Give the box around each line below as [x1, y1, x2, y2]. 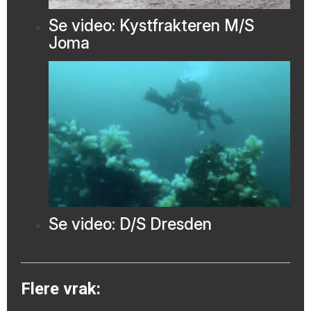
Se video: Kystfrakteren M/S [49, 16, 254, 36]
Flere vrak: [21, 279, 101, 299]
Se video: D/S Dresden [49, 214, 212, 234]
